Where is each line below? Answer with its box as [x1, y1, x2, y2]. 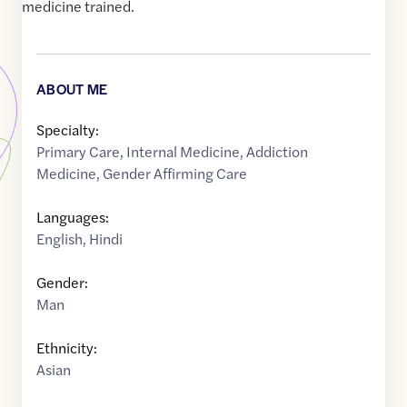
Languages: [36, 206, 109, 228]
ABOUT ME [36, 79, 108, 99]
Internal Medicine [126, 141, 240, 163]
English [36, 228, 83, 250]
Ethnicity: [36, 337, 97, 359]
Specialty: [36, 119, 99, 141]
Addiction [246, 141, 308, 163]
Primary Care [36, 141, 120, 163]
